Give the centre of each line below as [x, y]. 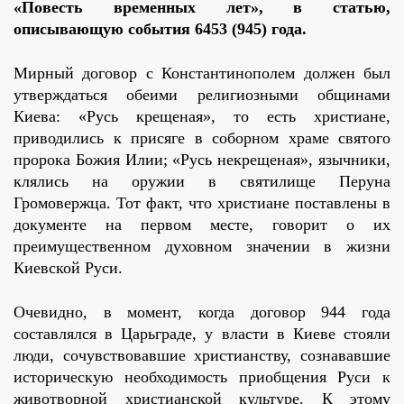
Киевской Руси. [68, 268]
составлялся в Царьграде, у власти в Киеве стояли [202, 334]
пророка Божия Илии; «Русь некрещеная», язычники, [202, 160]
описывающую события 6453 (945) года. [160, 29]
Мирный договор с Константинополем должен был [202, 73]
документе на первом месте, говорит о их [202, 225]
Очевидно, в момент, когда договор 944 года [202, 312]
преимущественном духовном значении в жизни [202, 247]
